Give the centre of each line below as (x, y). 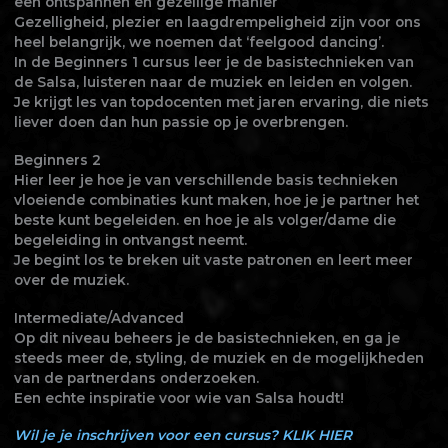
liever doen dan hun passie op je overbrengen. (180, 122)
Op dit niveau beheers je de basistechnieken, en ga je (206, 337)
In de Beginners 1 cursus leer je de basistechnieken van (213, 62)
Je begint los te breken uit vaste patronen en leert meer (213, 259)
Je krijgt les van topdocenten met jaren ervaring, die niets (221, 102)
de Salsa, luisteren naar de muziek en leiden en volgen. (212, 82)
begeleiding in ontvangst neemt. (130, 239)
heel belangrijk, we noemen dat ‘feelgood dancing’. (198, 42)
